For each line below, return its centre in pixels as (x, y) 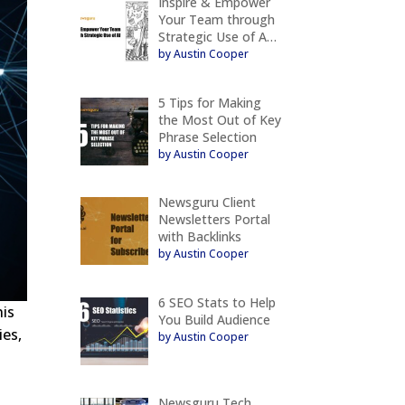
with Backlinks (199, 237)
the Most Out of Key (219, 119)
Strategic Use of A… (217, 36)
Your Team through (216, 19)
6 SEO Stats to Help (217, 302)
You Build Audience (214, 319)
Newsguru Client (207, 202)
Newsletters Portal (214, 220)
